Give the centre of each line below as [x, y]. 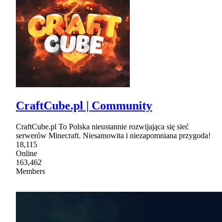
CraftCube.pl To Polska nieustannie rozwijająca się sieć [102, 126]
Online [27, 153]
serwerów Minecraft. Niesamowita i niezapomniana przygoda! [113, 135]
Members [30, 171]
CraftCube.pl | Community [84, 105]
